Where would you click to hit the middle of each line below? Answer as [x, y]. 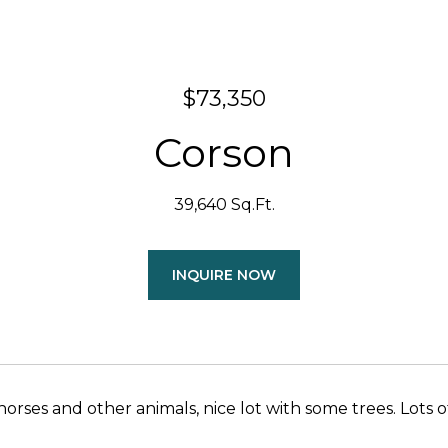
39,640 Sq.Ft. [224, 204]
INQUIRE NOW [224, 275]
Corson [224, 152]
